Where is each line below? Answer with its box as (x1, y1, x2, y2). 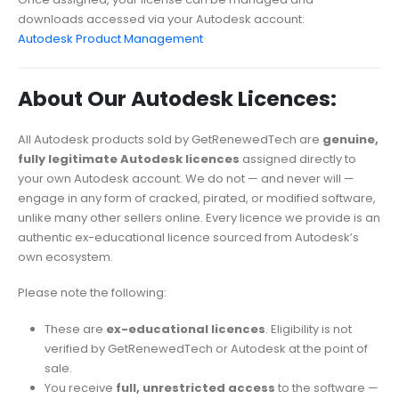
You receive (44, 379, 116, 397)
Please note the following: (18, 284, 167, 302)
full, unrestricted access (115, 379, 275, 397)
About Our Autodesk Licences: (18, 84, 337, 113)
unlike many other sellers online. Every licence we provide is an (18, 208, 380, 226)
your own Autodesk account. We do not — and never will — (18, 169, 354, 187)
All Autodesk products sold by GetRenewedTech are (18, 130, 322, 148)
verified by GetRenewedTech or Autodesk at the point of (44, 340, 368, 358)
